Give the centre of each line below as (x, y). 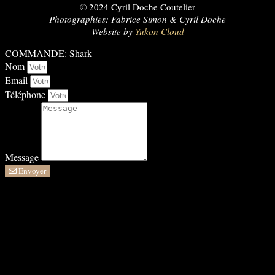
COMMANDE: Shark (48, 53)
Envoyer (32, 170)
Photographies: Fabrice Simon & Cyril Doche (137, 19)
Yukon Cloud (159, 31)
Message (23, 157)
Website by (113, 31)
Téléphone (26, 94)
